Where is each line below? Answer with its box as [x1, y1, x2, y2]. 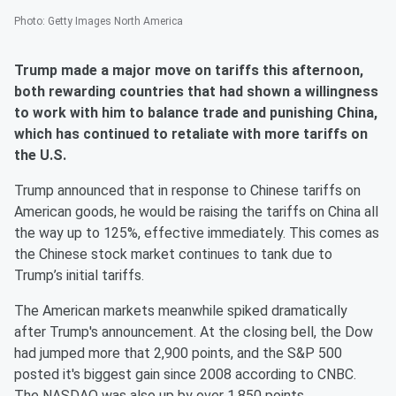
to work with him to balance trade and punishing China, [14, 104, 377, 122]
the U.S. [14, 147, 66, 164]
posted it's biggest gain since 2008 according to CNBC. [14, 366, 356, 384]
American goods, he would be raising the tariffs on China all [14, 203, 378, 221]
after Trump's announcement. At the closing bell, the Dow [14, 324, 373, 341]
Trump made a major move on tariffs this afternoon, [14, 62, 363, 80]
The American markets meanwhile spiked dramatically [14, 302, 347, 320]
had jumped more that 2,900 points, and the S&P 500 [14, 345, 342, 362]
